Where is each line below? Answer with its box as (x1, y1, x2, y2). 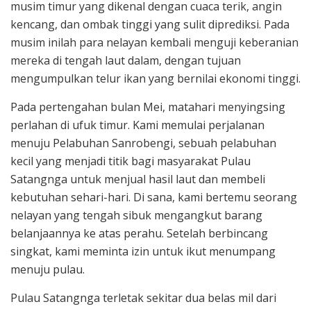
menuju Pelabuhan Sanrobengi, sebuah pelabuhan (10, 135, 276, 151)
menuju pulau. (10, 262, 85, 278)
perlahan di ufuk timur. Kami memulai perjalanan (10, 117, 264, 133)
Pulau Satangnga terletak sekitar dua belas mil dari (10, 290, 276, 306)
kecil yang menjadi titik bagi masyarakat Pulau (10, 153, 251, 169)
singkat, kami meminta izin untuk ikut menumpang (10, 244, 276, 260)
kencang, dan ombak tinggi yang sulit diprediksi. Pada (10, 17, 289, 33)
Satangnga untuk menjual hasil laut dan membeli (10, 171, 265, 187)
